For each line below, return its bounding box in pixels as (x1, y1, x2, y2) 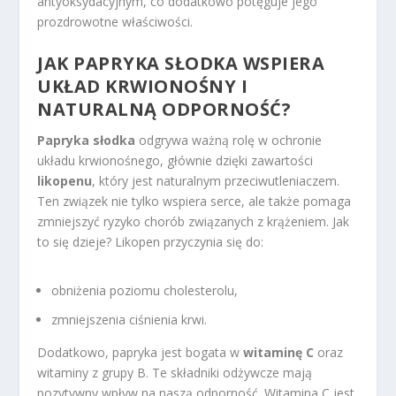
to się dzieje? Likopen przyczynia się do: (37, 232, 264, 250)
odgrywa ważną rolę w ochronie (135, 131, 323, 148)
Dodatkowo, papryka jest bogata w (37, 343, 244, 361)
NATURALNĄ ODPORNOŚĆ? (37, 96, 292, 121)
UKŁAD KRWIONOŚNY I (37, 73, 248, 98)
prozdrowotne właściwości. (37, 13, 194, 31)
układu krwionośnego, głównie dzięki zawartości (37, 151, 314, 169)
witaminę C (243, 343, 315, 361)
